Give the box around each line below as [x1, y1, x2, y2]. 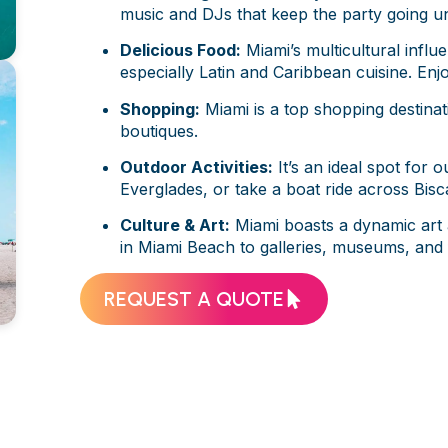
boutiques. [120, 120, 198, 141]
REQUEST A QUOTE [104, 286, 284, 311]
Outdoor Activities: [120, 156, 273, 177]
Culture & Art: [120, 215, 230, 236]
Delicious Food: [120, 40, 241, 61]
